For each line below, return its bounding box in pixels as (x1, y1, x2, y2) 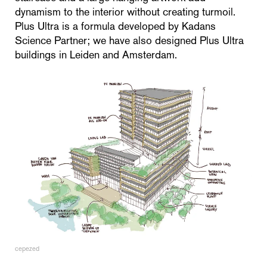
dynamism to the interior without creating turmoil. (15, 5, 235, 20)
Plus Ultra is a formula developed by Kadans (15, 19, 216, 34)
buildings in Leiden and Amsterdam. (15, 48, 177, 63)
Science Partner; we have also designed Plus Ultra (15, 33, 244, 48)
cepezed (15, 244, 39, 253)
